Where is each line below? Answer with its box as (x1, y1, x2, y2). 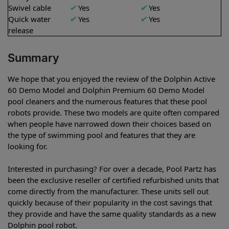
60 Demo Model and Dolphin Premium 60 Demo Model (8, 84, 204, 95)
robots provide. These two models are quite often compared (8, 107, 219, 118)
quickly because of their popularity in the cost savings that (8, 197, 212, 208)
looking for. (8, 141, 48, 151)
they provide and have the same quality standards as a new (8, 208, 216, 219)
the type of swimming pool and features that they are (8, 129, 195, 140)
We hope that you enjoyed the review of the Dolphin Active (8, 73, 215, 84)
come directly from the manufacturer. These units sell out (8, 186, 209, 196)
